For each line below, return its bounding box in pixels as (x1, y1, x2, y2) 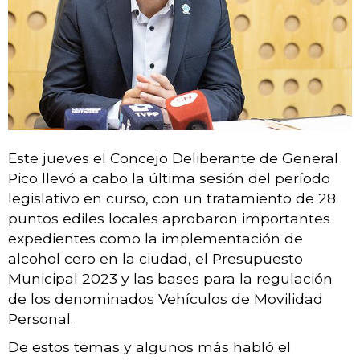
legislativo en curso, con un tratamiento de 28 (8, 189, 336, 207)
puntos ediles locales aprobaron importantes (8, 209, 330, 227)
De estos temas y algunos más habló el (8, 337, 291, 355)
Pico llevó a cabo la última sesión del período (8, 169, 330, 186)
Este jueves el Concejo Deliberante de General (8, 149, 338, 166)
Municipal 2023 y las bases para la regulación (8, 269, 333, 287)
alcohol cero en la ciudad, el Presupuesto (8, 249, 303, 267)
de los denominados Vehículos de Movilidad (8, 289, 323, 307)
